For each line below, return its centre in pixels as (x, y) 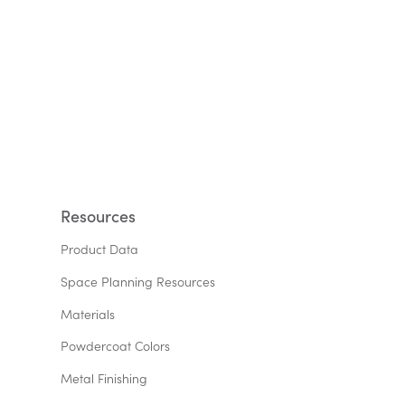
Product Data (100, 249)
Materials (88, 314)
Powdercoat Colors (116, 346)
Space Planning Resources (138, 281)
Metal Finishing (104, 379)
